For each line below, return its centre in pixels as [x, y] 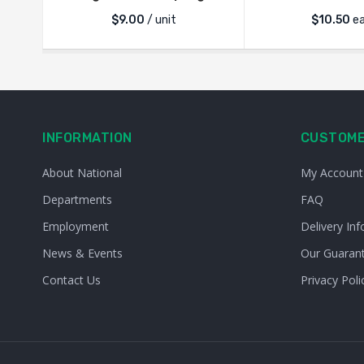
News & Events [82, 253]
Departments [77, 199]
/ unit [160, 20]
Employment [76, 226]
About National [82, 173]
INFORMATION [87, 138]
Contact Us [71, 280]
